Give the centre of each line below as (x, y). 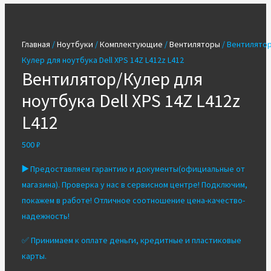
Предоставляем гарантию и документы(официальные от (137, 169)
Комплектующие (131, 44)
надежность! (45, 216)
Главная (36, 44)
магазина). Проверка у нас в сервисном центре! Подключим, (134, 185)
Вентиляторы (194, 44)
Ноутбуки (75, 44)
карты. (34, 256)
